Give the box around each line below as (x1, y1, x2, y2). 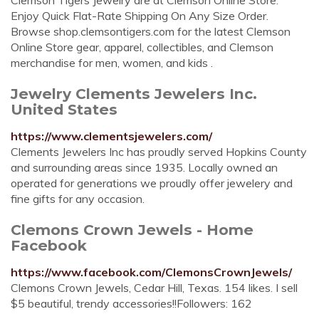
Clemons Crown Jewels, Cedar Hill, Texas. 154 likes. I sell (11, 281, 298, 295)
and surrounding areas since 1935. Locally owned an (11, 160, 278, 174)
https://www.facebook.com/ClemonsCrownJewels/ (11, 265, 292, 279)
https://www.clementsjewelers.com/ (11, 129, 212, 143)
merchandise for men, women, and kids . (11, 56, 213, 70)
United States (11, 100, 117, 118)
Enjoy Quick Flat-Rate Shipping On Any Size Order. (11, 9, 268, 23)
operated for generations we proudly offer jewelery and (11, 176, 293, 190)
